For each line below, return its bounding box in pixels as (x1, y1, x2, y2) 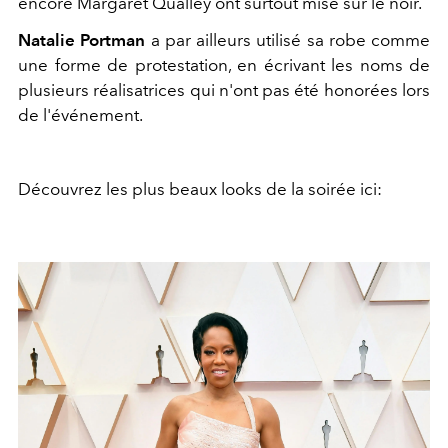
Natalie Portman (18, 30, 146, 50)
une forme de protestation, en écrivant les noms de (18, 55, 430, 75)
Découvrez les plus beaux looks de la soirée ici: (18, 179, 382, 199)
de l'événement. (18, 105, 143, 125)
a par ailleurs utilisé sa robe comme (145, 30, 430, 50)
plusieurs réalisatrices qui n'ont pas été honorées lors (18, 80, 430, 100)
